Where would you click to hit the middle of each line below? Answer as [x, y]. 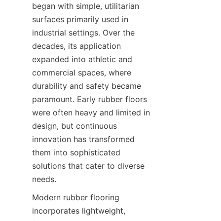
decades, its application [76, 46]
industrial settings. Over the [83, 33]
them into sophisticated [76, 152]
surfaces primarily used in [80, 19]
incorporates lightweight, [79, 211]
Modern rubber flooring [76, 197]
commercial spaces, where [82, 73]
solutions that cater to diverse [88, 166]
